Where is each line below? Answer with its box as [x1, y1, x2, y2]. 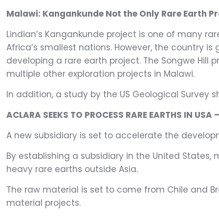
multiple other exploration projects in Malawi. [6, 68, 195, 80]
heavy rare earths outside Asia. [6, 163, 138, 175]
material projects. [6, 197, 81, 209]
